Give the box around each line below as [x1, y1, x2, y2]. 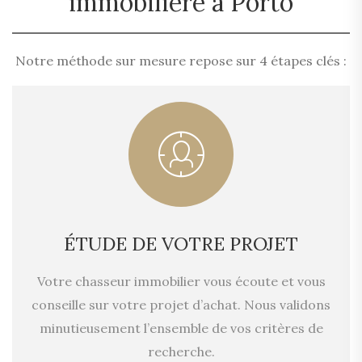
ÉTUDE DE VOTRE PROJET [64, 231, 298, 255]
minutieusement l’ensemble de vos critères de [39, 319, 323, 336]
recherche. [147, 343, 215, 360]
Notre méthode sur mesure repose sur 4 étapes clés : [15, 52, 347, 69]
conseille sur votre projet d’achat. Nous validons [32, 296, 330, 313]
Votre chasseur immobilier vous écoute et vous [36, 272, 326, 289]
